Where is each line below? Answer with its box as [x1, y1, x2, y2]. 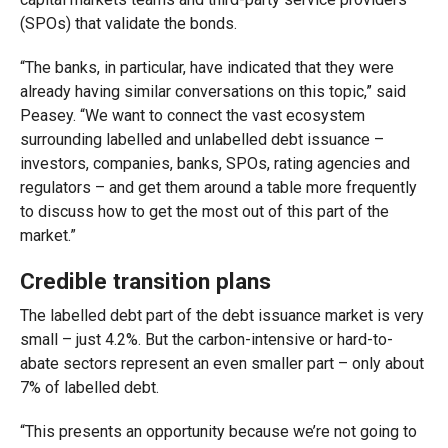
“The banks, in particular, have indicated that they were [19, 58, 394, 77]
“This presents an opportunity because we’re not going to [19, 422, 417, 441]
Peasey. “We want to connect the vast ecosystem [19, 106, 365, 125]
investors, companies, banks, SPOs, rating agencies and [19, 154, 410, 173]
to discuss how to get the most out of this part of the [19, 202, 389, 221]
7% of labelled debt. [19, 378, 159, 397]
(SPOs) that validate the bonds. [19, 14, 237, 33]
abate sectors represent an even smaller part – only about [19, 354, 424, 373]
